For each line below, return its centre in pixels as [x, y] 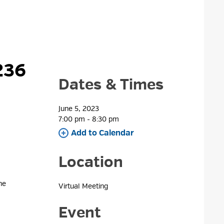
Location [91, 162]
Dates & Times [111, 84]
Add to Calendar [103, 133]
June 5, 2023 [79, 109]
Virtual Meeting [83, 186]
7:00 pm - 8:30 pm [89, 119]
